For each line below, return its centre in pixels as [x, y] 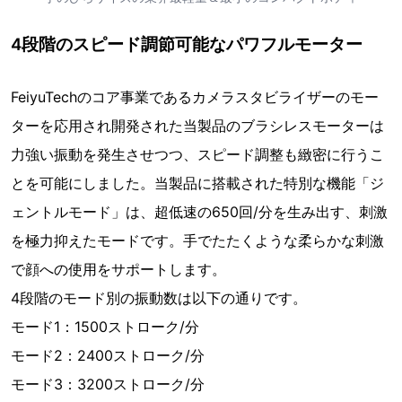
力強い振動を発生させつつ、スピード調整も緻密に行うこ [197, 155]
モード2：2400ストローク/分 [108, 356]
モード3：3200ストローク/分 [108, 385]
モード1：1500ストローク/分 [105, 327]
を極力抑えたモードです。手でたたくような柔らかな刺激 [197, 241]
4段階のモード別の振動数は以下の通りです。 [159, 298]
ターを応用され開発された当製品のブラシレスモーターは [197, 126]
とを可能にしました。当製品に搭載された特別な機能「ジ [197, 184]
